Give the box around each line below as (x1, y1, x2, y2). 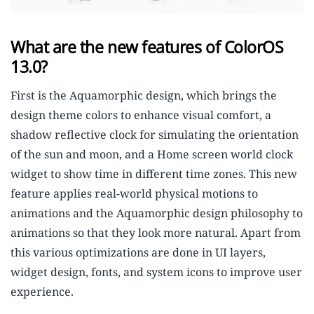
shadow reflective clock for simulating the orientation (11, 126, 299, 142)
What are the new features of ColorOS (11, 35, 284, 58)
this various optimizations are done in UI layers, (11, 244, 266, 260)
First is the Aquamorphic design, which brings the (11, 87, 277, 103)
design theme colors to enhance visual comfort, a (11, 107, 271, 123)
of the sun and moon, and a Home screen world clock (11, 146, 293, 162)
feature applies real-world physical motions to (11, 185, 258, 201)
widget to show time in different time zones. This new (11, 165, 297, 182)
